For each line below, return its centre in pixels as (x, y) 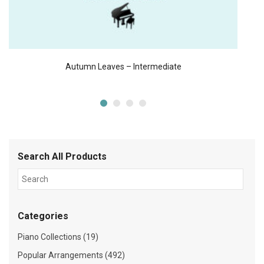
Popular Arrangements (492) (71, 255)
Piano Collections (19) (58, 237)
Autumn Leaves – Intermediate (123, 67)
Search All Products (62, 157)
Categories (43, 216)
